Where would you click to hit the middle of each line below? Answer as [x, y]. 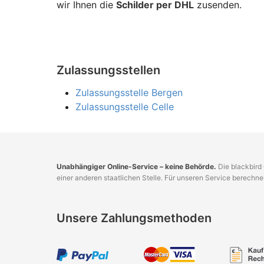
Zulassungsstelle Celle [125, 107]
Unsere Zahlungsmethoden [134, 218]
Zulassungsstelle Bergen [129, 93]
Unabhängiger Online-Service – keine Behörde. [136, 167]
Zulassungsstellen [108, 70]
